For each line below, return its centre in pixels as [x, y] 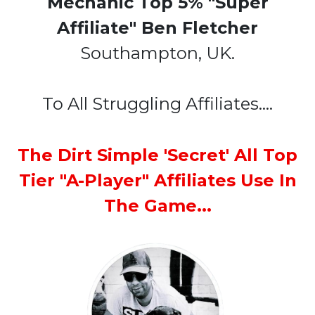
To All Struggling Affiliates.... [157, 104]
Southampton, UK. [157, 53]
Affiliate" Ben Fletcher [157, 28]
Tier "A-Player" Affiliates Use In [157, 181]
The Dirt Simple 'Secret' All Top [157, 155]
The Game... [157, 206]
